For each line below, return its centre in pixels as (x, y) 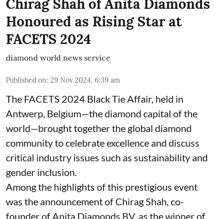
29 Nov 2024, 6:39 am (85, 80)
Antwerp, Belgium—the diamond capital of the (102, 113)
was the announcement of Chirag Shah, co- (95, 201)
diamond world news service (58, 57)
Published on (26, 80)
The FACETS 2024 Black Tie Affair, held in (95, 99)
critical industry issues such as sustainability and (107, 157)
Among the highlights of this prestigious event (102, 186)
